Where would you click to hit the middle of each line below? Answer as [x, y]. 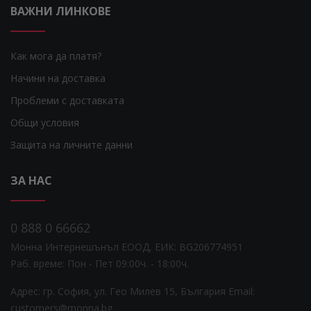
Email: [242, 291]
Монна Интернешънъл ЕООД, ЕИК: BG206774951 [127, 246]
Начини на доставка [58, 78]
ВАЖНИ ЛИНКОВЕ [60, 11]
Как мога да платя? [56, 56]
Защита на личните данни [72, 144]
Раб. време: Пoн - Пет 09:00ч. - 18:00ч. [100, 263]
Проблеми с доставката [67, 100]
